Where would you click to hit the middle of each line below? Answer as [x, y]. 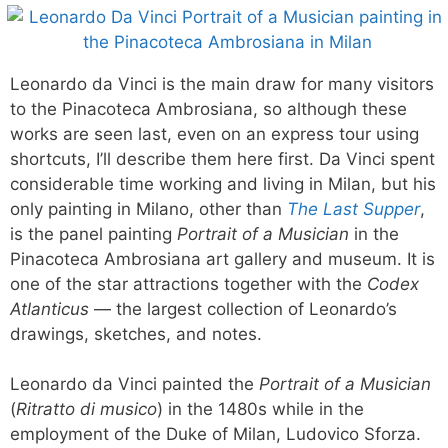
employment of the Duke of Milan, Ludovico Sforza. [215, 434]
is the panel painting [93, 233]
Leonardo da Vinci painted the [134, 384]
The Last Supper [353, 208]
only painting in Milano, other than [148, 208]
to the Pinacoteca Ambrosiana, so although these [208, 108]
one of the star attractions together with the [188, 283]
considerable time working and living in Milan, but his [223, 183]
